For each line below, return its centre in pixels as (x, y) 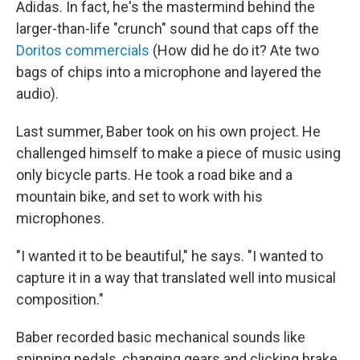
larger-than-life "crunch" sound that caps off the (168, 29)
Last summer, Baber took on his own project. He (168, 132)
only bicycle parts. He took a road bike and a (154, 175)
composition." (60, 300)
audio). (37, 94)
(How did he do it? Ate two (234, 51)
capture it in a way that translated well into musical (176, 278)
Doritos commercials (83, 51)
